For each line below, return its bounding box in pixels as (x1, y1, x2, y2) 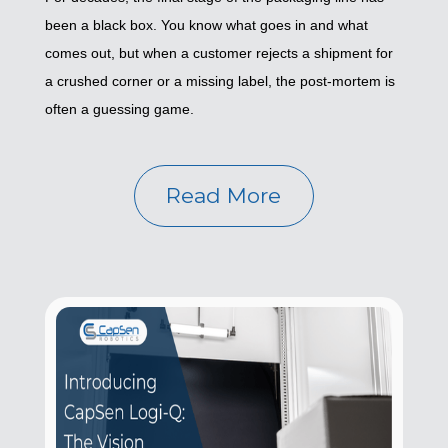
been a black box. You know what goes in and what (44, 17, 368, 34)
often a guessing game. (44, 101, 194, 118)
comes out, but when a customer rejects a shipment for (44, 45, 393, 62)
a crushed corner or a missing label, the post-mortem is (44, 73, 395, 90)
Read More (166, 182, 282, 208)
